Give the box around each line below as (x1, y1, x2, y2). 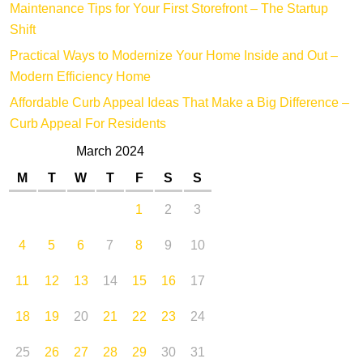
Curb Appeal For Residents (9, 114, 166, 135)
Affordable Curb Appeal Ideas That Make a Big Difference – (9, 93, 349, 114)
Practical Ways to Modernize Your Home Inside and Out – (9, 46, 338, 67)
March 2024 (75, 142, 144, 163)
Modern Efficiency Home (9, 67, 151, 88)
